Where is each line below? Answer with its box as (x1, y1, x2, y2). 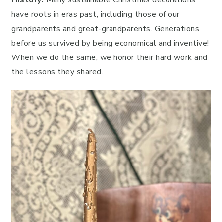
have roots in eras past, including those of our (11, 9, 180, 20)
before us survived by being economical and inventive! (11, 38, 209, 49)
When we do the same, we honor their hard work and (11, 52, 208, 63)
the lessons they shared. (11, 66, 103, 78)
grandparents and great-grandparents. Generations (11, 23, 199, 35)
